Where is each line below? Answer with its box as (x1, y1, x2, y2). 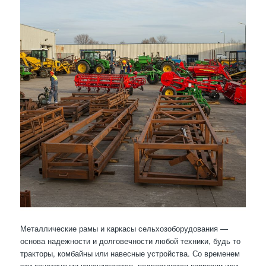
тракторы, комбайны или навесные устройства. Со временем (20, 248, 240, 259)
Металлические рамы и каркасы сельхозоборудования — (20, 223, 228, 235)
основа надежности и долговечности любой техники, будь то (20, 235, 240, 247)
